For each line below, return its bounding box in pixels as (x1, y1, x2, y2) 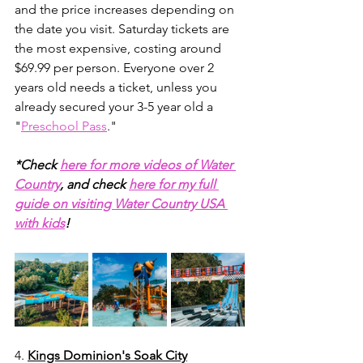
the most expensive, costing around (15, 41, 224, 56)
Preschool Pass (21, 118, 107, 134)
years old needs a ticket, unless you (15, 79, 220, 95)
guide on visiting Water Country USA (15, 196, 228, 211)
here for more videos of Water (60, 157, 236, 173)
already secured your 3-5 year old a (15, 99, 216, 114)
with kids (15, 216, 65, 231)
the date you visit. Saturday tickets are (15, 21, 233, 36)
